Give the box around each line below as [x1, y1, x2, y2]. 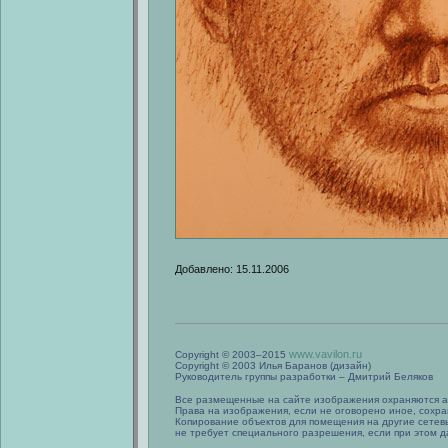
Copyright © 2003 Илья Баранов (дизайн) [175, 360, 371, 371]
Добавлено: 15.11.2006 [175, 263, 289, 275]
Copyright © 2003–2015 [175, 349, 289, 360]
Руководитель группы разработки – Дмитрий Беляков [175, 371, 433, 382]
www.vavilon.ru [289, 348, 362, 360]
